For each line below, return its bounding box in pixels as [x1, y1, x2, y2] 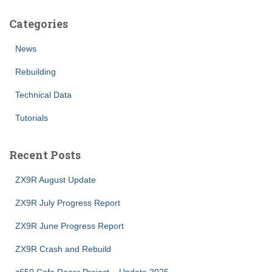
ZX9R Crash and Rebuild [15, 243, 111, 254]
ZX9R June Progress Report [15, 220, 124, 231]
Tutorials [15, 112, 48, 123]
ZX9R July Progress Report [15, 197, 120, 208]
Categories [9, 16, 68, 31]
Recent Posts [9, 147, 81, 162]
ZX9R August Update [15, 174, 96, 185]
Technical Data [15, 89, 72, 100]
